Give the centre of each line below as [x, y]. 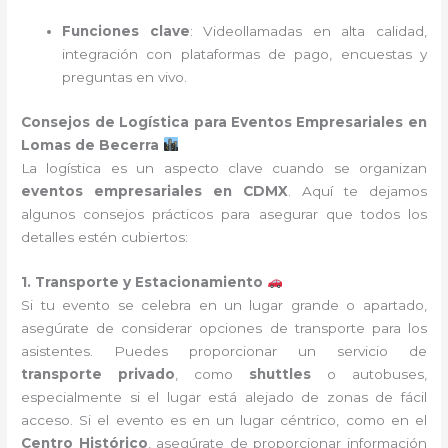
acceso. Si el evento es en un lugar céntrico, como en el [224, 419]
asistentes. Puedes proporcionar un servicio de [224, 350]
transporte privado [98, 373]
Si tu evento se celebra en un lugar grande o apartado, [224, 304]
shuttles [280, 373]
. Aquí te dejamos [357, 190]
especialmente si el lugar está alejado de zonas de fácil [224, 396]
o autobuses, [369, 373]
